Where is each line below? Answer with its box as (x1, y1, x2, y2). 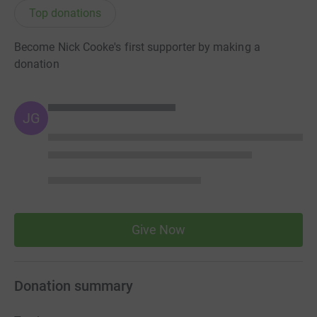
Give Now (131, 222, 186, 238)
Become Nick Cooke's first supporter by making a (14, 40, 260, 54)
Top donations (29, 6, 101, 21)
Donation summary (14, 277, 133, 295)
